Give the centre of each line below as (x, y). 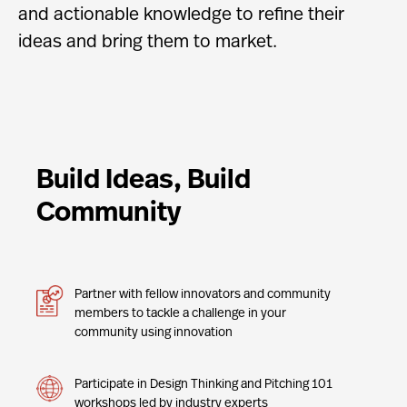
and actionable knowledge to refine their (181, 15)
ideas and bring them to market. (148, 43)
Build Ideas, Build (144, 181)
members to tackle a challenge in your (180, 314)
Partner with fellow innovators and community (203, 295)
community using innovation (154, 333)
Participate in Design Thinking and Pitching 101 (203, 385)
